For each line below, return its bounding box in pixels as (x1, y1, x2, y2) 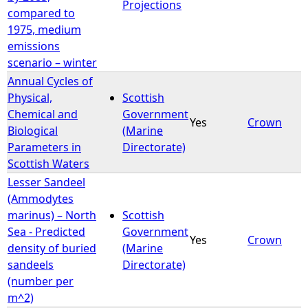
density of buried (8, 240, 96, 256)
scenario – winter (8, 54, 97, 70)
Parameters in (8, 139, 81, 155)
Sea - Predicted (8, 223, 85, 239)
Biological (8, 122, 58, 138)
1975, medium (8, 21, 81, 37)
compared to (8, 5, 75, 21)
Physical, (8, 89, 52, 105)
